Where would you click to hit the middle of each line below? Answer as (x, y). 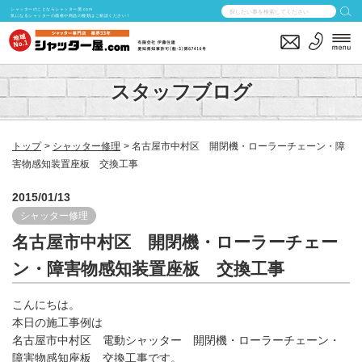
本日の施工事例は (57, 322)
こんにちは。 (46, 305)
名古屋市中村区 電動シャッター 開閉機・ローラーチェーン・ (176, 340)
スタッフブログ (181, 92)
